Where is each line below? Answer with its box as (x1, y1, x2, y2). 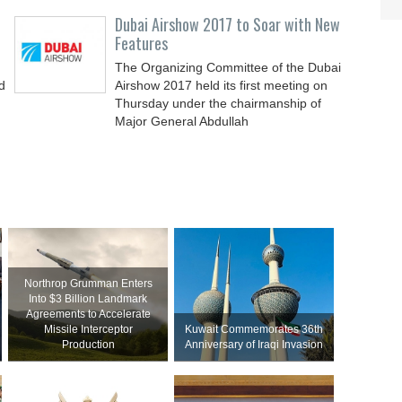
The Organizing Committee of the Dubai (115, 60, 342, 74)
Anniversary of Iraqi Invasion (185, 338, 324, 351)
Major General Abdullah (115, 114, 249, 128)
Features (115, 31, 169, 55)
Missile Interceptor (43, 323, 133, 336)
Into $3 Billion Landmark (29, 293, 147, 305)
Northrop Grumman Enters (23, 277, 153, 290)
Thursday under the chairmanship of (115, 96, 322, 110)
